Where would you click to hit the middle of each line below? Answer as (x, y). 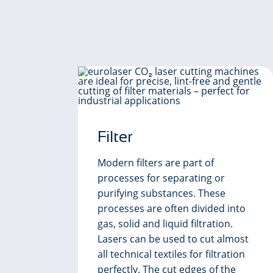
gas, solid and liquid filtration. (165, 224)
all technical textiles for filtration (171, 254)
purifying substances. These (161, 193)
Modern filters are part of (156, 163)
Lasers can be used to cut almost (173, 239)
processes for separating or (161, 178)
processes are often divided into (172, 208)
